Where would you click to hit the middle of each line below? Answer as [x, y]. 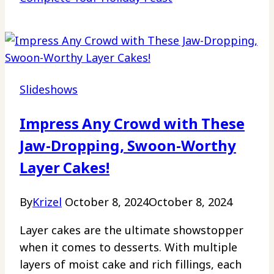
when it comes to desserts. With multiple [128, 247]
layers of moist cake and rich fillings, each [131, 265]
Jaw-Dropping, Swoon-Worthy [128, 146]
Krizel [47, 202]
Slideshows [49, 90]
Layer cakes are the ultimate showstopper [131, 230]
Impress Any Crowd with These [132, 124]
